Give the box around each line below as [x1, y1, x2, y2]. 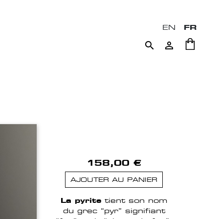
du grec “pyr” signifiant [63, 206, 165, 216]
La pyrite [61, 196, 101, 205]
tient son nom [101, 196, 167, 205]
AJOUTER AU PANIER [70, 176, 157, 184]
